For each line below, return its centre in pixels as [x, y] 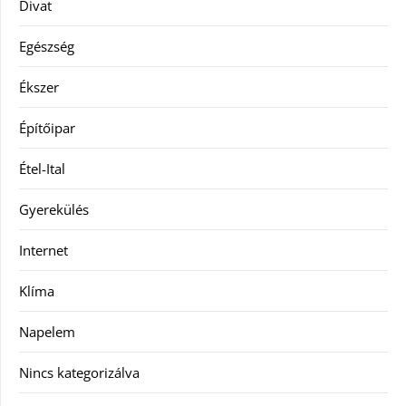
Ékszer [39, 87]
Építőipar [47, 127]
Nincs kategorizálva [79, 372]
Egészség [47, 46]
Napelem [47, 331]
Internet [43, 250]
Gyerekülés [54, 209]
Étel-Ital [42, 168]
